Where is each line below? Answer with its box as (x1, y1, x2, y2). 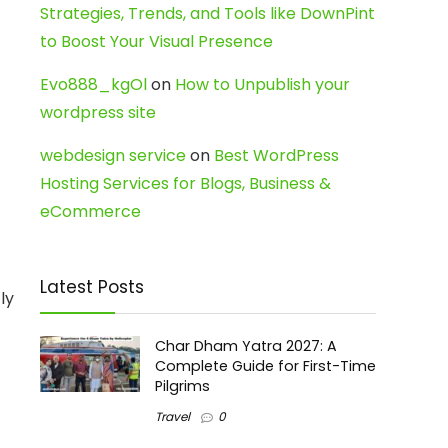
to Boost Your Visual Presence (40, 30, 273, 53)
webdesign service (40, 144, 186, 167)
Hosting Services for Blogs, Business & (40, 172, 331, 195)
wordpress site (40, 101, 156, 124)
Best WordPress (214, 144, 339, 167)
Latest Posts (40, 275, 144, 299)
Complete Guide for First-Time (155, 356, 376, 376)
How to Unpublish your (175, 73, 350, 96)
